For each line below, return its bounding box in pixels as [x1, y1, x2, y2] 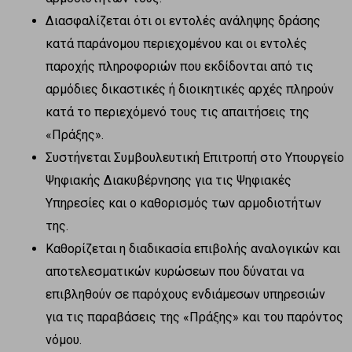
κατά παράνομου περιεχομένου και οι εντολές [46, 35, 307, 51]
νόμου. [46, 332, 82, 347]
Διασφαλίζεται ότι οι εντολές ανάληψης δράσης [46, 13, 321, 28]
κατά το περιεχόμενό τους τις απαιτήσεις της [46, 104, 310, 119]
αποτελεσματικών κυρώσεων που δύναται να [46, 263, 304, 279]
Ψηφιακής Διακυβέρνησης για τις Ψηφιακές [46, 172, 291, 188]
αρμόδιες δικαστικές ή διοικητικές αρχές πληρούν [46, 81, 334, 97]
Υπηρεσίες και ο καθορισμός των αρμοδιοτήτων [46, 195, 321, 211]
